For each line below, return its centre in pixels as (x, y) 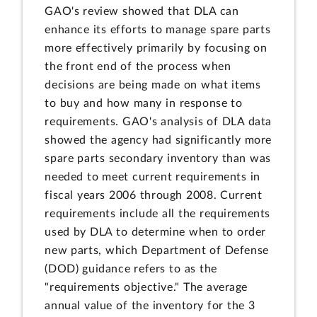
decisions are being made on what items (153, 85)
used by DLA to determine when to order (156, 232)
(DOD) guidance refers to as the (131, 269)
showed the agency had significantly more (158, 140)
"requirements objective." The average (146, 287)
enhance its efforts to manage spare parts (158, 29)
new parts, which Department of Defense (157, 250)
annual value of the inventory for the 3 (150, 305)
